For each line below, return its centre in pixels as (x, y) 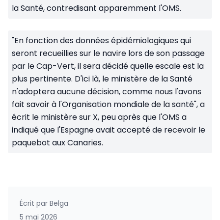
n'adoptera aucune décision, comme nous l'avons (107, 92)
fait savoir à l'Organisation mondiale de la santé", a (108, 104)
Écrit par (34, 203)
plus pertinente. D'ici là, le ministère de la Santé (102, 79)
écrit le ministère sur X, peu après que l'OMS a (99, 117)
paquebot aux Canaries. (57, 143)
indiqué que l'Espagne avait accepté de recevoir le (109, 130)
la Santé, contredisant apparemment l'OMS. (96, 8)
